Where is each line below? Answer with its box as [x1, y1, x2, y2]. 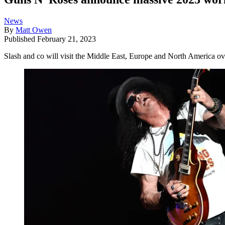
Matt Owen [16, 25, 52, 34]
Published [4, 34, 37, 43]
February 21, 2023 [37, 34, 96, 43]
